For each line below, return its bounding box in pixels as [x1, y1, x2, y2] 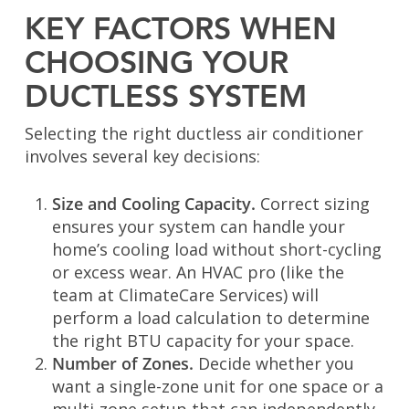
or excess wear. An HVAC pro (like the [51, 261, 344, 284]
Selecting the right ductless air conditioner [24, 122, 363, 145]
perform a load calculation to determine [51, 307, 370, 330]
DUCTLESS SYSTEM [24, 83, 307, 115]
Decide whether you [197, 352, 354, 375]
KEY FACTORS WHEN [24, 16, 337, 47]
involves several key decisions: [24, 145, 260, 168]
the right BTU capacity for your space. [51, 330, 354, 352]
